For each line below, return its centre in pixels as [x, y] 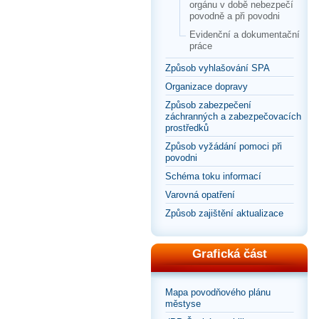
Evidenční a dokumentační [245, 35]
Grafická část [229, 254]
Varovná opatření [200, 195]
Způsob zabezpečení [208, 105]
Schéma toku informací [213, 177]
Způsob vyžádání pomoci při [224, 147]
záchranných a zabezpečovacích [233, 117]
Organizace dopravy [206, 87]
